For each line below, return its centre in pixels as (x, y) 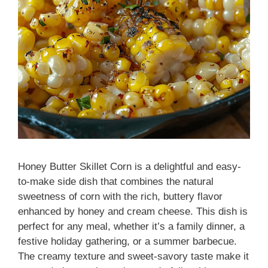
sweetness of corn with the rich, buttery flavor (120, 196)
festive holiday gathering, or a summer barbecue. (127, 241)
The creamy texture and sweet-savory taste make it (133, 256)
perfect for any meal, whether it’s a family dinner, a (131, 226)
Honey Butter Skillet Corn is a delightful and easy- (130, 166)
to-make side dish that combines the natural (116, 181)
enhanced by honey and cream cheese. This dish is (133, 211)
